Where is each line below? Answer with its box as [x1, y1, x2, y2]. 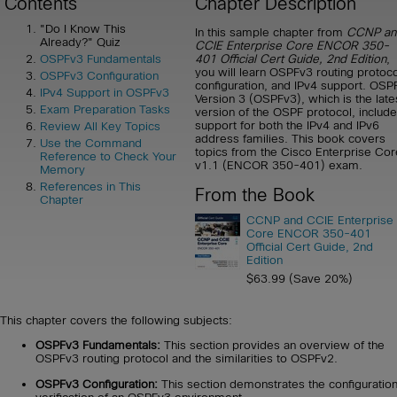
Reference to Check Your [40, 150, 176, 164]
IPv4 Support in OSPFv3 [40, 86, 169, 100]
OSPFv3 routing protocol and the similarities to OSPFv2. [35, 352, 338, 366]
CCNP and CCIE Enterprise [246, 213, 393, 227]
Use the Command [40, 136, 142, 151]
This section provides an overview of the [160, 339, 385, 353]
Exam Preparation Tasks [40, 103, 170, 117]
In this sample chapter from [195, 25, 346, 39]
